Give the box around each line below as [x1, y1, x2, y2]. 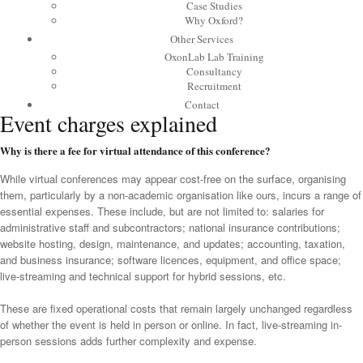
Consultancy [186, 64, 242, 79]
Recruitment [186, 79, 241, 93]
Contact [184, 97, 220, 112]
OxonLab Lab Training [164, 49, 264, 64]
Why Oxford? [185, 13, 243, 28]
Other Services [170, 32, 233, 46]
